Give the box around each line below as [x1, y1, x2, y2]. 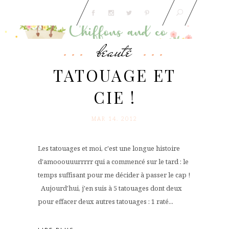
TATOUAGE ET [53, 64, 176, 86]
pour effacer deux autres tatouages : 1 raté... [38, 197, 173, 206]
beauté [97, 36, 132, 66]
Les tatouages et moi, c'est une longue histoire [38, 144, 180, 153]
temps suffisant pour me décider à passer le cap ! [38, 170, 190, 179]
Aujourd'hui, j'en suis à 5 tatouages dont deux [38, 184, 182, 193]
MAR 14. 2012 [91, 114, 138, 122]
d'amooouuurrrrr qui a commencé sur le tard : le [38, 157, 189, 166]
